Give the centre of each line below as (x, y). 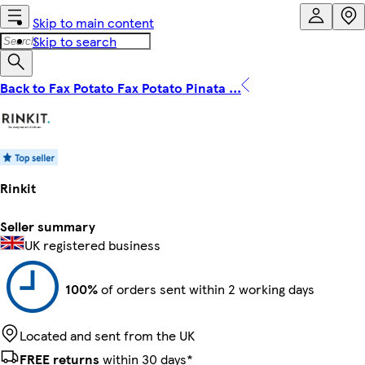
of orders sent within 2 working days (206, 288)
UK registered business (92, 244)
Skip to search (75, 41)
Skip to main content (93, 22)
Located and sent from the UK (107, 335)
